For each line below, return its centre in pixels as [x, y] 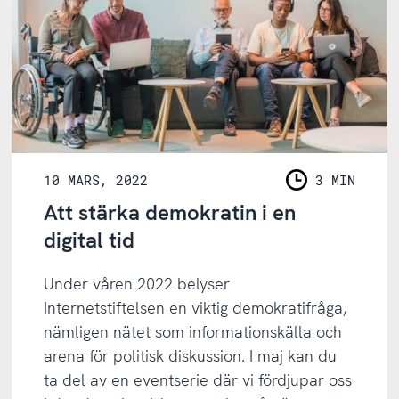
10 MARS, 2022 [96, 179]
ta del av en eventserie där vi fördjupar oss [198, 379]
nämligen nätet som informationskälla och [193, 331]
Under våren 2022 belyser [137, 283]
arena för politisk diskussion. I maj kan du [191, 355]
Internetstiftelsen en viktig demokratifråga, [195, 307]
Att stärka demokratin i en [170, 212]
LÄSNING [316, 190]
